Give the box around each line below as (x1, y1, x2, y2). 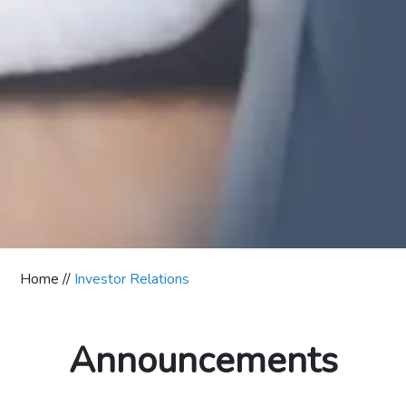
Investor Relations (74, 269, 190, 290)
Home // (20, 269, 75, 290)
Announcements (68, 336, 338, 386)
